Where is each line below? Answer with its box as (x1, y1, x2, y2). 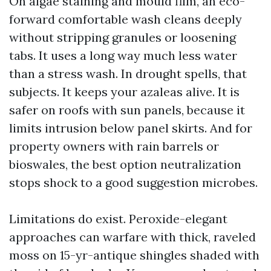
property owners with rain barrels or (9, 139, 219, 154)
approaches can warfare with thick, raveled (9, 229, 256, 244)
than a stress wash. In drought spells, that (9, 66, 247, 81)
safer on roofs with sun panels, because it (9, 102, 245, 117)
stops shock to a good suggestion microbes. (9, 175, 258, 190)
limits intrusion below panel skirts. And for (9, 120, 252, 135)
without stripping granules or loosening (9, 30, 236, 45)
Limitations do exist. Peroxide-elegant (9, 211, 227, 226)
